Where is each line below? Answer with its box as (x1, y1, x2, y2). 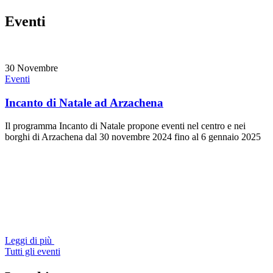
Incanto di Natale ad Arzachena (5, 96, 163, 109)
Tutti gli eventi (5, 246, 60, 257)
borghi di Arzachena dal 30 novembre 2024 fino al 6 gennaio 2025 (5, 132, 261, 143)
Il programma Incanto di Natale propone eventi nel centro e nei (5, 121, 246, 132)
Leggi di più (5, 235, 52, 246)
